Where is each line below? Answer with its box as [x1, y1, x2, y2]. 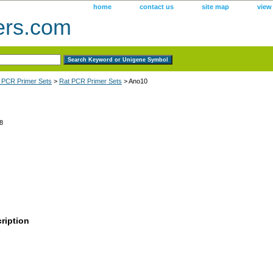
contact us [140, 3, 174, 10]
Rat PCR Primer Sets [59, 77, 122, 85]
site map [202, 3, 229, 10]
